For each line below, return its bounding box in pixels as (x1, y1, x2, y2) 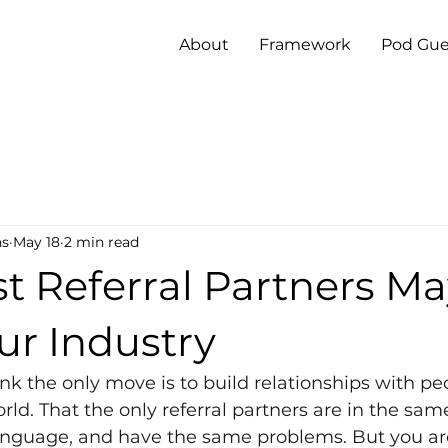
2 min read (64, 232, 139, 251)
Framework (259, 35, 351, 54)
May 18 (13, 232, 60, 251)
